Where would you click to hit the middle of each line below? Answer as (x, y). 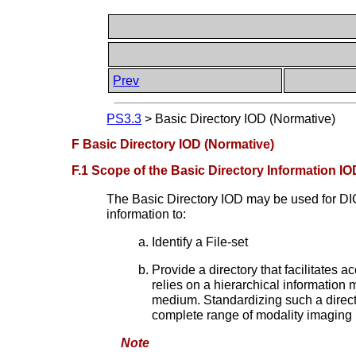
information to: (147, 214)
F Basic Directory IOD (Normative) (173, 144)
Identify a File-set (199, 242)
